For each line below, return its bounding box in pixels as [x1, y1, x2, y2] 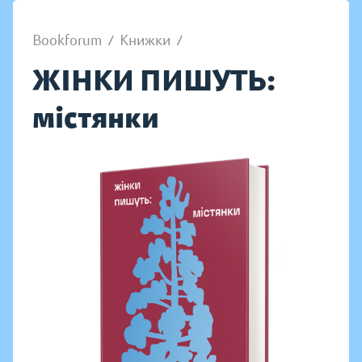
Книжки [120, 32, 170, 49]
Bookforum [32, 32, 102, 49]
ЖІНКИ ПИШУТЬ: [32, 62, 276, 99]
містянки [32, 99, 159, 136]
